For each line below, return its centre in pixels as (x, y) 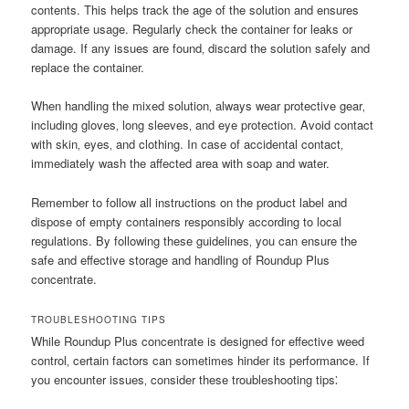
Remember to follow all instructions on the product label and (189, 202)
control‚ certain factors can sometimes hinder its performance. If (201, 360)
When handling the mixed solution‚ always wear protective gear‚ (199, 106)
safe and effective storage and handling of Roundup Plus (181, 259)
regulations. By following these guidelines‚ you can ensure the (194, 240)
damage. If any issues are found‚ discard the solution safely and (201, 48)
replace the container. (88, 68)
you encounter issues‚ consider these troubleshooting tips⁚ (185, 379)
